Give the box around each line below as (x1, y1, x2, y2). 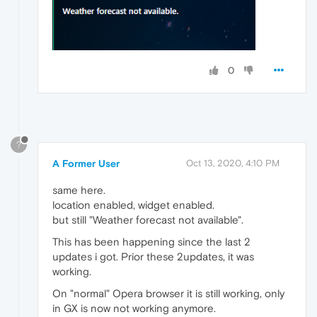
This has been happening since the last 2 (52, 235, 250, 248)
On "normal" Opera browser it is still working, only (52, 287, 284, 299)
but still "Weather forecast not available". (52, 213, 243, 226)
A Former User (52, 157, 120, 169)
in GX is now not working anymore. (52, 301, 216, 314)
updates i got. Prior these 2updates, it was (52, 250, 254, 263)
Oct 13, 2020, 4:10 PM (186, 157, 279, 168)
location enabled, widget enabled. (52, 198, 214, 211)
